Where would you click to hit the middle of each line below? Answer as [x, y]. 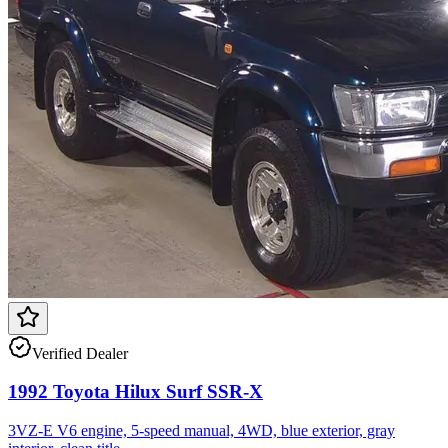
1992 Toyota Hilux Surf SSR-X [135, 392]
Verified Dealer [80, 353]
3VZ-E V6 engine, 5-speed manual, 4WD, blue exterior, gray [201, 431]
